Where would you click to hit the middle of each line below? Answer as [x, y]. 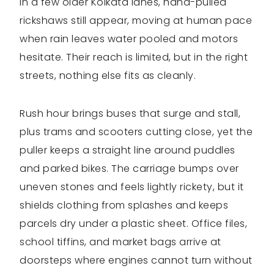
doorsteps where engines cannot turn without [136, 261]
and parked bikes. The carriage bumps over [129, 169]
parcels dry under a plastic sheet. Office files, [133, 224]
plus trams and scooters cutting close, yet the [136, 132]
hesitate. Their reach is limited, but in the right [134, 57]
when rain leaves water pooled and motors [129, 39]
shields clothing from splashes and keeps [124, 206]
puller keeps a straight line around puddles [128, 150]
